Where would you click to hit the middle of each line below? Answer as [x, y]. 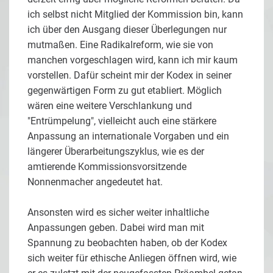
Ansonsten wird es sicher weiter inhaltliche [118, 213]
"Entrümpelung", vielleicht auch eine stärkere [122, 121]
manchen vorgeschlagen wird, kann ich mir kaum [133, 60]
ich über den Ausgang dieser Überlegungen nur [127, 30]
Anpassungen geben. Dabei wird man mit [116, 228]
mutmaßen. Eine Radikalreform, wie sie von [120, 45]
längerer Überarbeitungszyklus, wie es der [116, 152]
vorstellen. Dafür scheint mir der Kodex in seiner [129, 76]
